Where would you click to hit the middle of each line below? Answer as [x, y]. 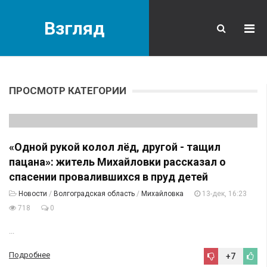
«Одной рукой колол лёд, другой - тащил [115, 147]
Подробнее [30, 255]
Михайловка [162, 194]
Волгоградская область [94, 194]
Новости [33, 194]
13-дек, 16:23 [223, 194]
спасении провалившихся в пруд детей [108, 177]
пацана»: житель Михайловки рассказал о [117, 162]
